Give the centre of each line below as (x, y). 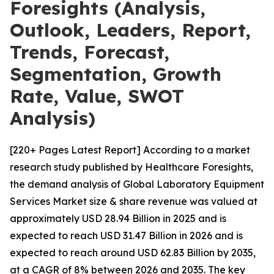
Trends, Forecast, (90, 52)
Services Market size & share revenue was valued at (134, 201)
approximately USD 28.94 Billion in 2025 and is (118, 218)
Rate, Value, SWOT (97, 96)
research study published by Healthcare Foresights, (131, 167)
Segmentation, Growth (116, 74)
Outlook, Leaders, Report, (130, 30)
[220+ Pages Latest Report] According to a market (130, 150)
